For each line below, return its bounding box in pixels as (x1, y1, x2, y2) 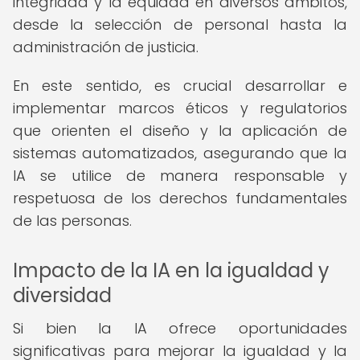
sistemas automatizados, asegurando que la (13, 143, 347, 163)
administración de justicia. (13, 37, 198, 57)
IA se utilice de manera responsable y (13, 166, 347, 186)
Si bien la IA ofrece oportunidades (13, 318, 347, 338)
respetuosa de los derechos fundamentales (13, 188, 347, 208)
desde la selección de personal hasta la (13, 14, 347, 35)
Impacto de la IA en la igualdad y (13, 257, 329, 284)
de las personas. (13, 211, 132, 231)
